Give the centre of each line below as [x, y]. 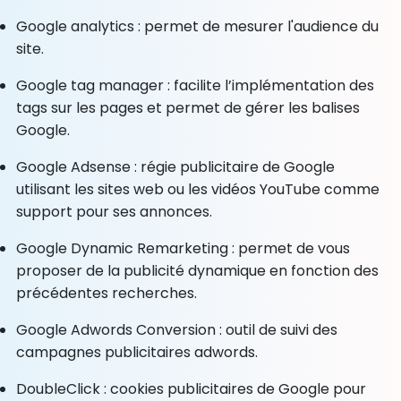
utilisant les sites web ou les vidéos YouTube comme [198, 189]
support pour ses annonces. [115, 211]
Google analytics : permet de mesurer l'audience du [198, 26]
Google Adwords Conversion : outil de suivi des [177, 329]
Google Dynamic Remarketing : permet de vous [183, 248]
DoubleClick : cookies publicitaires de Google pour [192, 388]
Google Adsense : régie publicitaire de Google [176, 166]
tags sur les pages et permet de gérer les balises [188, 107]
